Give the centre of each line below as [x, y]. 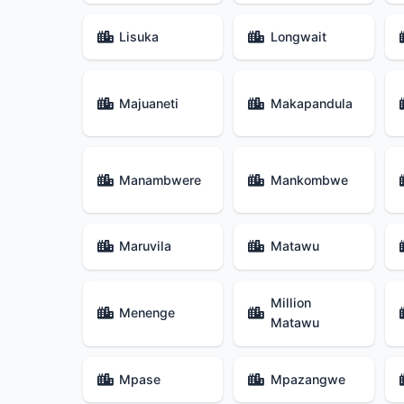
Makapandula [311, 103]
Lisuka [139, 37]
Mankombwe [309, 179]
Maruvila [146, 246]
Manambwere [161, 179]
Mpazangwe [308, 379]
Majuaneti [149, 103]
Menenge [147, 313]
